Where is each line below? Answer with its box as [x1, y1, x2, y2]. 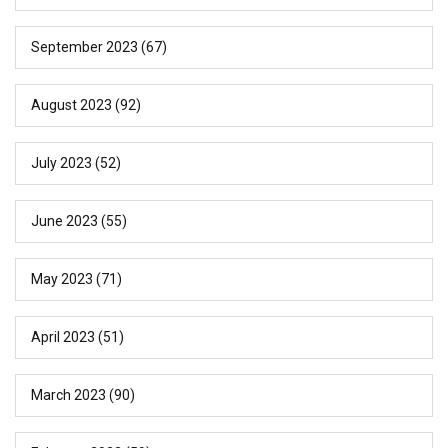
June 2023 [31, 213, 98, 230]
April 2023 [31, 329, 95, 346]
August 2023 [31, 97, 112, 114]
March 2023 [31, 387, 106, 404]
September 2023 [31, 39, 138, 56]
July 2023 [31, 155, 92, 172]
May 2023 [31, 271, 93, 288]
